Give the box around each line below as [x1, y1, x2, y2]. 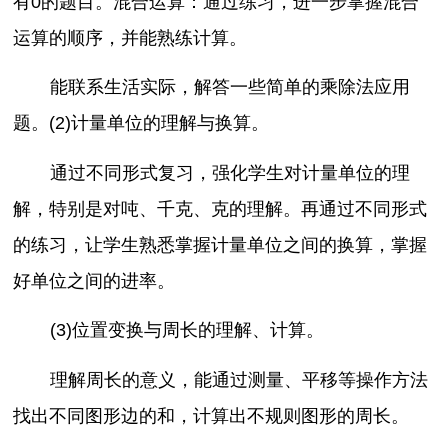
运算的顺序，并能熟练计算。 [13, 27, 248, 48]
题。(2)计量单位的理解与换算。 [13, 113, 270, 134]
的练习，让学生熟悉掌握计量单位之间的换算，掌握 [13, 234, 428, 255]
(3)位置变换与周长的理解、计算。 [49, 320, 324, 341]
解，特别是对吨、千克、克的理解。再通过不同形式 [13, 198, 428, 219]
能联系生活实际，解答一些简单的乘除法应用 [49, 77, 410, 98]
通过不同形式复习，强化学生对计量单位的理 [49, 162, 410, 183]
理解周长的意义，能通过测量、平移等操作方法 [49, 369, 428, 390]
